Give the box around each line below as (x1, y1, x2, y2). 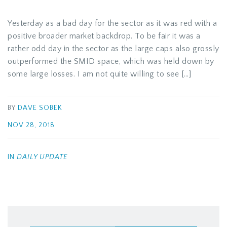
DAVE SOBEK (18, 104, 62, 112)
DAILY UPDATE (17, 153, 67, 161)
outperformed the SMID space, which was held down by (8, 57, 214, 66)
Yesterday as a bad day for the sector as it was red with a (8, 19, 217, 28)
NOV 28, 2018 (8, 122, 55, 129)
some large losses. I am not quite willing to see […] (8, 69, 191, 79)
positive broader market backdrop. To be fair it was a (8, 31, 201, 41)
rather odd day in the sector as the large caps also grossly (8, 44, 219, 53)
